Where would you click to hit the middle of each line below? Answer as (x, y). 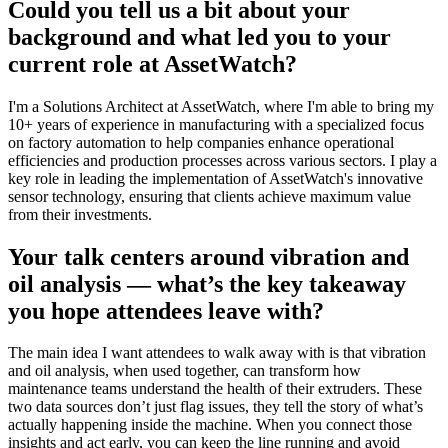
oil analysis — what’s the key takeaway (207, 283)
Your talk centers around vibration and (208, 256)
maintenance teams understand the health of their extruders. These (215, 389)
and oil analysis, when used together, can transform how (184, 371)
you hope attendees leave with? (166, 310)
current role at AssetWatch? (152, 63)
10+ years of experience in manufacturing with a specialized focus (216, 124)
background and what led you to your (199, 36)
